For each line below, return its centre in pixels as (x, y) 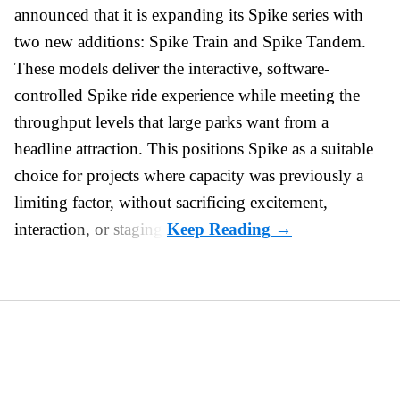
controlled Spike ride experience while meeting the (187, 95)
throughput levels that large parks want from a (171, 121)
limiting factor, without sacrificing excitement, (171, 202)
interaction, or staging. (91, 229)
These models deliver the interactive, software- (172, 68)
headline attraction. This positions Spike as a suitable (194, 148)
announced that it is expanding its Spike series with (189, 14)
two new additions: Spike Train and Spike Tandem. (190, 41)
